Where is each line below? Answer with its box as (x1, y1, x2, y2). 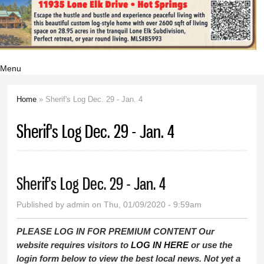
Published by (16, 199, 67, 209)
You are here (16, 104, 88, 125)
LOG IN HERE (131, 239, 189, 250)
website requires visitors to (16, 239, 131, 250)
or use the (189, 239, 233, 250)
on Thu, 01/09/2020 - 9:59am (90, 199, 202, 209)
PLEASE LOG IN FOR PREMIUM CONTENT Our (16, 226, 215, 236)
